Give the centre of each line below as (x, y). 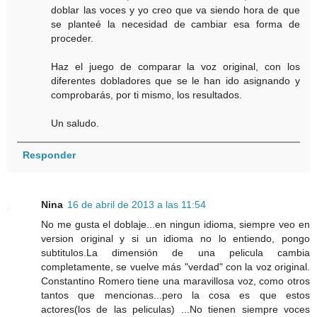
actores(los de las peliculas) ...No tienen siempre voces (175, 310)
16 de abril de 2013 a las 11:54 (137, 205)
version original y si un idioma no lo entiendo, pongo (175, 239)
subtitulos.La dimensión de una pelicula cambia (175, 253)
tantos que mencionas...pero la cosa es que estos (175, 295)
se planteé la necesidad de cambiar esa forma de (175, 24)
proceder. (73, 39)
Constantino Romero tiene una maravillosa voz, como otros (175, 281)
